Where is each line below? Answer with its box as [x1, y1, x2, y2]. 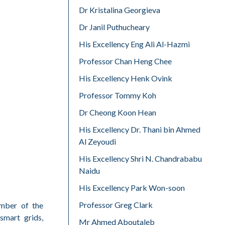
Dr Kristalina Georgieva [79, 5, 160, 15]
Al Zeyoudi [79, 137, 116, 146]
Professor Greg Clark [79, 200, 153, 209]
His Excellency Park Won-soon [79, 183, 185, 192]
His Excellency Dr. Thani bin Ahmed [79, 125, 200, 134]
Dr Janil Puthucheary [79, 22, 150, 32]
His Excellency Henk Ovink [79, 73, 172, 83]
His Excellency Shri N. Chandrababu [79, 154, 202, 163]
